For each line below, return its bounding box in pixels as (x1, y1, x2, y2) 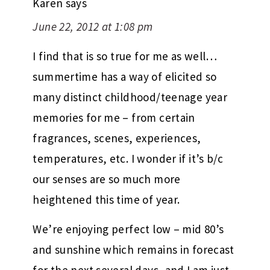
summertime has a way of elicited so (33, 69, 217, 84)
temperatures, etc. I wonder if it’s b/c (33, 151, 224, 166)
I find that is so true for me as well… (33, 48, 218, 63)
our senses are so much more (33, 171, 181, 186)
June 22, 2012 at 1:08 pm (33, 19, 153, 34)
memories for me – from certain (33, 110, 195, 125)
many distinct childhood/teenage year (33, 89, 228, 104)
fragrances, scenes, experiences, (33, 130, 201, 145)
